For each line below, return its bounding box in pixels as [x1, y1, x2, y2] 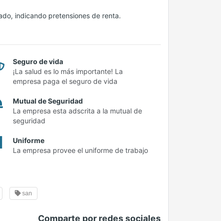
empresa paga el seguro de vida [13, 77, 117, 85]
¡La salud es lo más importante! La [13, 67, 123, 75]
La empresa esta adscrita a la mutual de [13, 107, 142, 115]
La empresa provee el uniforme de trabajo [13, 146, 148, 154]
